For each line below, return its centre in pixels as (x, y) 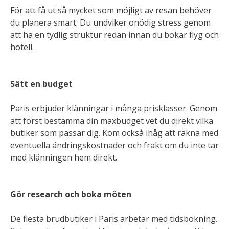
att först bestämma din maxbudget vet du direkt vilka (112, 121)
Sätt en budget (41, 84)
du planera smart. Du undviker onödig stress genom (110, 22)
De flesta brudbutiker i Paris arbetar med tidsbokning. (114, 219)
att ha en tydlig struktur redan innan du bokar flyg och (114, 35)
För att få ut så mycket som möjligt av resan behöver (111, 10)
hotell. (22, 47)
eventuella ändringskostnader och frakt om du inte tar (114, 145)
